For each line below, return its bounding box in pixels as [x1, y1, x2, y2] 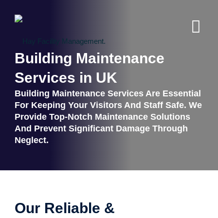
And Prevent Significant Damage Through [15, 124, 188, 133]
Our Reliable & [15, 200, 115, 216]
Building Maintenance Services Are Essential [15, 89, 201, 98]
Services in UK [15, 70, 117, 86]
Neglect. [15, 135, 49, 145]
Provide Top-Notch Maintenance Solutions [15, 112, 190, 122]
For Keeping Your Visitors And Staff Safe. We [15, 100, 202, 110]
